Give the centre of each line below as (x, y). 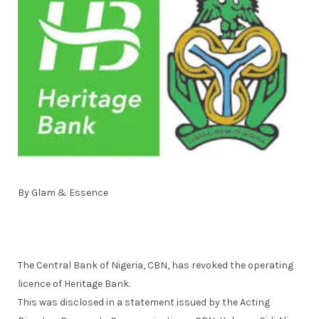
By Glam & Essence (63, 193)
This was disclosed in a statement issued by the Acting (144, 303)
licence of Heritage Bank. (74, 284)
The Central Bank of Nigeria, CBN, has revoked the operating (156, 266)
